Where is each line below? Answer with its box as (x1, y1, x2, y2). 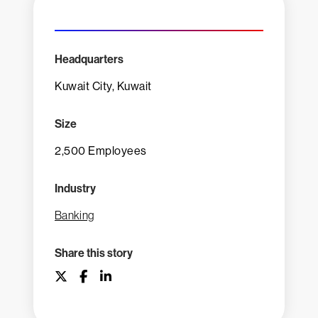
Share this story (55, 246, 133, 260)
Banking (55, 209, 94, 221)
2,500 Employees (55, 144, 147, 158)
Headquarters (55, 53, 124, 66)
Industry (55, 182, 96, 195)
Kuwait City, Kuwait (55, 79, 152, 93)
